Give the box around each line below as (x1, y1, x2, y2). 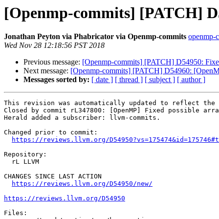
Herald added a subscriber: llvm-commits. (4, 114, 160, 122)
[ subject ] (145, 75, 175, 84)
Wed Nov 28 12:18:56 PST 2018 (4, 41, 105, 50)
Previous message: (23, 58, 82, 66)
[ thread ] (115, 75, 143, 84)
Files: (4, 209, 27, 217)
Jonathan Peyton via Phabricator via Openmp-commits (4, 32, 186, 41)
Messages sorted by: (23, 75, 89, 84)
